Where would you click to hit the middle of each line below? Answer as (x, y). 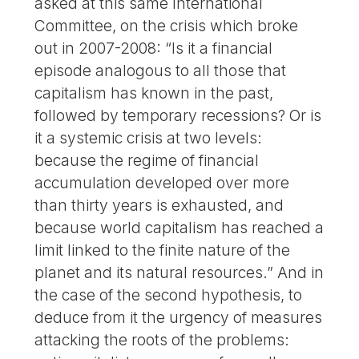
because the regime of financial (147, 161)
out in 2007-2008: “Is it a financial (154, 48)
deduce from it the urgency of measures (179, 318)
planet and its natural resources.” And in (179, 273)
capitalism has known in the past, (154, 93)
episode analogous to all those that (161, 71)
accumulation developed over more (162, 183)
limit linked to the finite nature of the (163, 250)
